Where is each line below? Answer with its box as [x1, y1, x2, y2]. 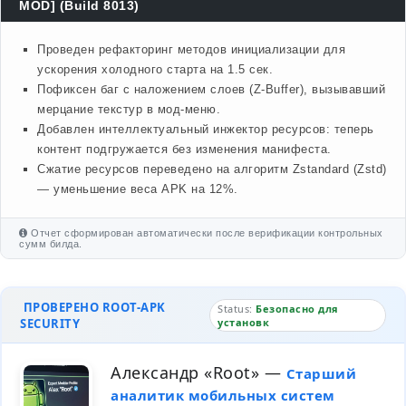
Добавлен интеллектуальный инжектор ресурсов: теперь [37, 122, 374, 136]
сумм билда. [19, 238, 82, 249]
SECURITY [20, 315, 80, 332]
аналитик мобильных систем [111, 386, 335, 404]
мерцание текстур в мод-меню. [37, 102, 220, 116]
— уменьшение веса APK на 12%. [37, 182, 238, 196]
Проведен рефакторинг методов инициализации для [37, 43, 345, 56]
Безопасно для [256, 302, 339, 315]
